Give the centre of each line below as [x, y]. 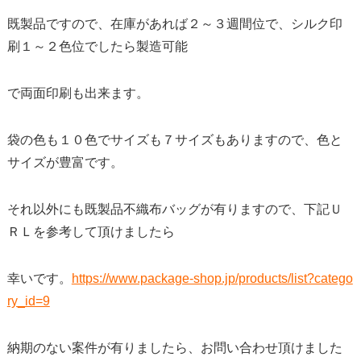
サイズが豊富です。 [65, 163]
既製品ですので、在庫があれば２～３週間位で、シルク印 [174, 24]
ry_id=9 [28, 301]
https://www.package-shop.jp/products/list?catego [212, 279]
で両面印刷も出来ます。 [78, 93]
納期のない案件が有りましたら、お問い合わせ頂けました [174, 348]
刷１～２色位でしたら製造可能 [97, 47]
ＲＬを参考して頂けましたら [91, 232]
